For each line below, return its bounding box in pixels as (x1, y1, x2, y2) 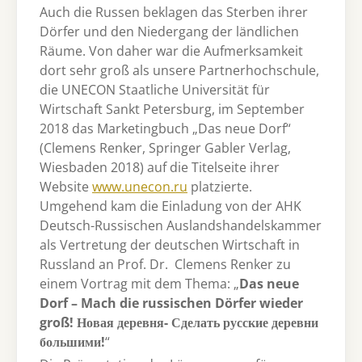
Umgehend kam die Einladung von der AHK (40, 197, 301, 216)
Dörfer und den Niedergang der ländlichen (40, 23, 299, 41)
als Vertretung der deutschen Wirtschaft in (40, 236, 300, 255)
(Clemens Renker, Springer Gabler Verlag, (40, 139, 291, 158)
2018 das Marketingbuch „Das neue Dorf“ (40, 120, 291, 138)
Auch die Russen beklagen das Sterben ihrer (40, 3, 308, 22)
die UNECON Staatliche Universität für (40, 81, 270, 99)
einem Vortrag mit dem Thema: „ (40, 275, 239, 293)
